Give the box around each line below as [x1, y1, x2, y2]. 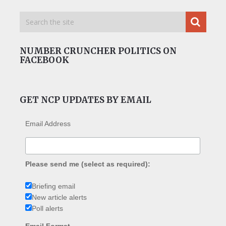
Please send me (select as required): [25, 159, 151, 168]
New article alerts [32, 193, 87, 201]
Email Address [25, 119, 71, 128]
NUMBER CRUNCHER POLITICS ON [19, 45, 177, 56]
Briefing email [32, 182, 76, 190]
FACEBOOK [19, 54, 69, 66]
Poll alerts [32, 204, 64, 212]
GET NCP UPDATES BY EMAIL [19, 94, 151, 105]
